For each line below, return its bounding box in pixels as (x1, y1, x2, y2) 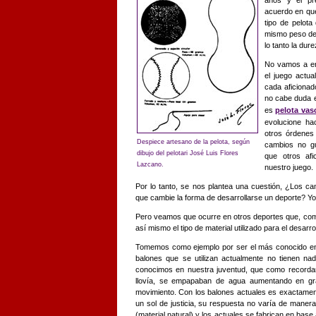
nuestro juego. (265, 163, 313, 172)
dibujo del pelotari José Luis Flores (137, 150, 238, 157)
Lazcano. (137, 161, 164, 169)
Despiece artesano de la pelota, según (137, 138, 250, 146)
